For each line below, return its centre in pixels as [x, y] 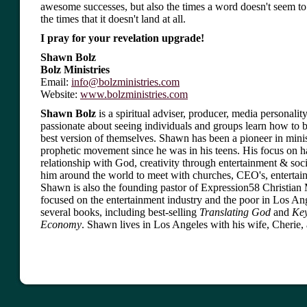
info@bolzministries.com [125, 82]
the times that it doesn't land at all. [113, 19]
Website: [60, 95]
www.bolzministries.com [134, 95]
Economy [61, 225]
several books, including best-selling [120, 212]
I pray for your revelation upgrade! [122, 38]
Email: [56, 82]
